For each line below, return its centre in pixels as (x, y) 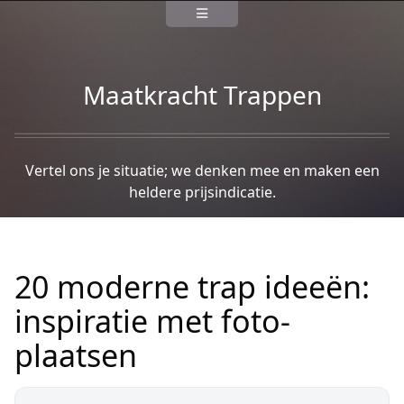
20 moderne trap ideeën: (192, 287)
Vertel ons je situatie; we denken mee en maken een (202, 170)
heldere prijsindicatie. (202, 192)
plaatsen (76, 355)
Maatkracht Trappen (202, 95)
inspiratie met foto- (152, 321)
